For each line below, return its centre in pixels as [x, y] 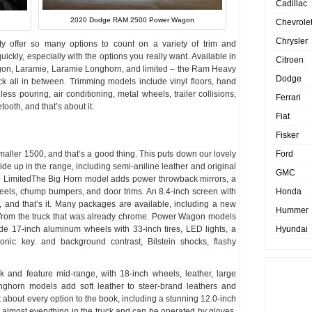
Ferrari [288, 97]
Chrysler [292, 41]
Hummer [292, 210]
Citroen [290, 60]
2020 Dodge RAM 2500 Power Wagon [132, 20]
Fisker [287, 135]
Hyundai [292, 229]
